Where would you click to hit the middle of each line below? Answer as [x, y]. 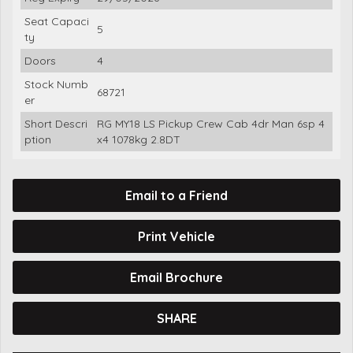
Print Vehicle [176, 236]
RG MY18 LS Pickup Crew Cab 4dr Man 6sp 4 [211, 123]
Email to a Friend [176, 195]
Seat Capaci [57, 21]
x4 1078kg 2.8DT [139, 139]
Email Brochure [176, 277]
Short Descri [56, 123]
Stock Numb [56, 84]
